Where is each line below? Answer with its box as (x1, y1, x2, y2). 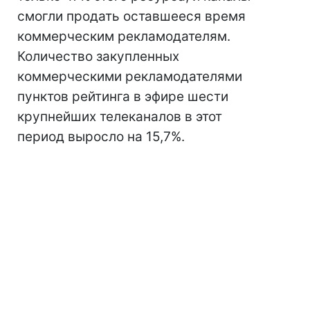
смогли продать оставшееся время (17, 8, 246, 24)
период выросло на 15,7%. (17, 129, 185, 145)
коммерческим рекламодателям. (17, 28, 230, 44)
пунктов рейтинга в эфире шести (17, 89, 228, 104)
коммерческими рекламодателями (17, 69, 242, 84)
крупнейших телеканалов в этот (17, 109, 222, 125)
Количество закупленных (17, 48, 179, 64)
